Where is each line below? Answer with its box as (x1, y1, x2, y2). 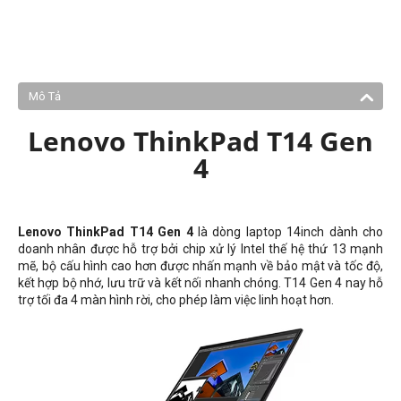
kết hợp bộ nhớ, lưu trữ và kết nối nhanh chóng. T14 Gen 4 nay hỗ (18, 276, 383, 290)
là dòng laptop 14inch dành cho (192, 225, 384, 239)
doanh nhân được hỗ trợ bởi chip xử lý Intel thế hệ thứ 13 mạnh (18, 242, 383, 256)
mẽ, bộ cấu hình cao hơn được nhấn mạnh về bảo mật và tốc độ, (18, 259, 383, 273)
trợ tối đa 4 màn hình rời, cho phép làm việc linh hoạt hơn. (18, 293, 334, 307)
